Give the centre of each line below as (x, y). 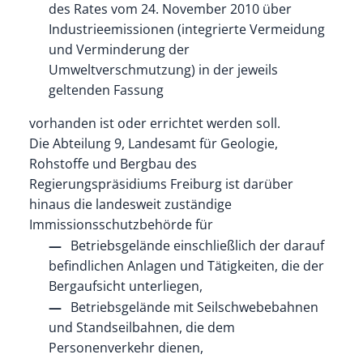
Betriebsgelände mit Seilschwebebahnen (194, 307)
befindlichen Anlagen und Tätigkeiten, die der (186, 266)
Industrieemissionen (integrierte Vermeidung (186, 30)
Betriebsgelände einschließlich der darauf (197, 246)
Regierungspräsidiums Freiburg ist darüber (161, 184)
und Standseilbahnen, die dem (141, 328)
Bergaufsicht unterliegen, (125, 286)
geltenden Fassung (106, 90)
